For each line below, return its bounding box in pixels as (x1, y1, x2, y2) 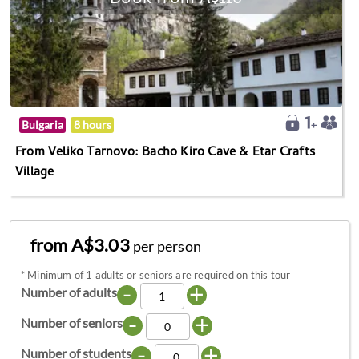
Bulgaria (22, 118, 64, 131)
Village (15, 162, 54, 184)
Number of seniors (20, 315, 123, 331)
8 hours (73, 118, 111, 131)
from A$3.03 (30, 234, 134, 256)
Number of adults (20, 284, 117, 301)
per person (133, 237, 202, 256)
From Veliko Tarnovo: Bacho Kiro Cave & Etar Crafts (15, 142, 316, 163)
